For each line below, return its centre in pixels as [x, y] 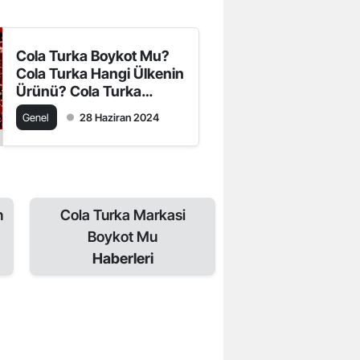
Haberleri [123, 258]
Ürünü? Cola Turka [79, 91]
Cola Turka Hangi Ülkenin [100, 73]
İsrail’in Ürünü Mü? [80, 108]
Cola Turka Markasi [123, 215]
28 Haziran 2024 [120, 117]
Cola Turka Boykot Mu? [93, 55]
